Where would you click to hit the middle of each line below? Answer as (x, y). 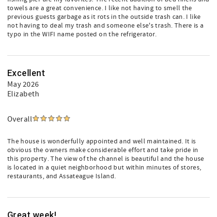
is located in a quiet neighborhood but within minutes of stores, (104, 168)
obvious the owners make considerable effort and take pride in (103, 150)
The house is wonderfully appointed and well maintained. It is (102, 141)
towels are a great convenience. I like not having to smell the (100, 8)
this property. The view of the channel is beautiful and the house (106, 159)
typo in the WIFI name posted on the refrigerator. (82, 34)
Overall (20, 119)
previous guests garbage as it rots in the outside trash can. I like (104, 17)
